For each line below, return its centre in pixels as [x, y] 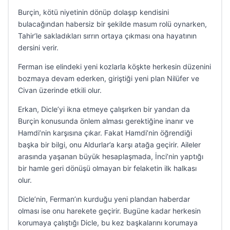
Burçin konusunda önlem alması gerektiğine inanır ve [106, 121]
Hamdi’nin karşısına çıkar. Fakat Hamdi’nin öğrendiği [105, 133]
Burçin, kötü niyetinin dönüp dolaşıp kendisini [93, 12]
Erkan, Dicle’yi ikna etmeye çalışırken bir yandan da [104, 109]
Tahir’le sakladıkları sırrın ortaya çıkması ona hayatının [107, 36]
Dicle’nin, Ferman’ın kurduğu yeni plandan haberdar [104, 199]
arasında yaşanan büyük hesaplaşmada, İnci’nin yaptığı [111, 156]
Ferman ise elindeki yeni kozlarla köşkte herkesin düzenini [114, 66]
